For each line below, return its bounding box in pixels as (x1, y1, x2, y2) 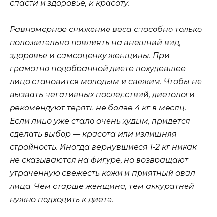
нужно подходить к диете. (10, 195, 113, 204)
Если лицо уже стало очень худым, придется (10, 116, 190, 126)
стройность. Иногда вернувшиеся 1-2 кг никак (10, 142, 197, 152)
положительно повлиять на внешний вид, (10, 38, 181, 47)
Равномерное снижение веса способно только (10, 25, 202, 34)
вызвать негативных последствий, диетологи (10, 90, 195, 100)
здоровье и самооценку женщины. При (10, 51, 170, 61)
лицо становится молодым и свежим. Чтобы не (10, 77, 202, 87)
